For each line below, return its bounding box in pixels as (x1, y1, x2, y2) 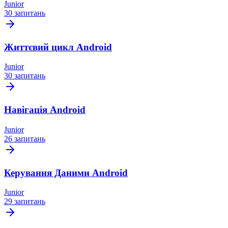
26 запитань (4, 134, 45, 143)
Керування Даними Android (4, 167, 128, 178)
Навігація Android (4, 104, 85, 116)
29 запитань (4, 197, 45, 206)
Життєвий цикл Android (4, 41, 112, 52)
